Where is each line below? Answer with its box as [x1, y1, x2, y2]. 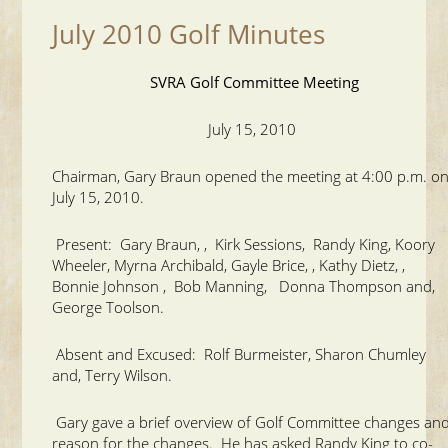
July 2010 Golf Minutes [52, 15, 326, 52]
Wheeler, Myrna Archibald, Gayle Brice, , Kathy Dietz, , [52, 254, 406, 275]
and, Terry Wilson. [52, 364, 173, 385]
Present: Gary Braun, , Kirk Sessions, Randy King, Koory [52, 233, 436, 254]
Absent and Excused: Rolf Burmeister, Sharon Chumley [52, 343, 427, 364]
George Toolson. [52, 296, 165, 317]
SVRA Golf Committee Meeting [149, 71, 359, 92]
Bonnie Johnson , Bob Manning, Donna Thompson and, [52, 275, 440, 296]
